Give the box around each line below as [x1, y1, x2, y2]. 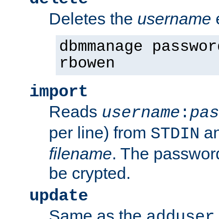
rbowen [59, 54, 115, 72]
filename [49, 144, 112, 163]
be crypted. [49, 163, 131, 182]
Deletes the [49, 9, 137, 28]
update [29, 186, 88, 205]
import [29, 82, 88, 101]
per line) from [49, 123, 151, 142]
